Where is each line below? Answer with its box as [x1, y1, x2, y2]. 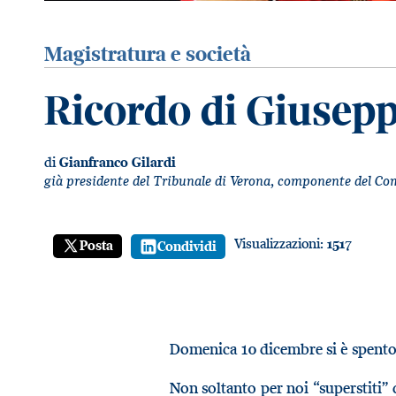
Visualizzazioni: [234, 233, 327, 252]
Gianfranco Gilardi [59, 153, 176, 171]
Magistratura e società [44, 40, 251, 66]
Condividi [157, 237, 217, 255]
